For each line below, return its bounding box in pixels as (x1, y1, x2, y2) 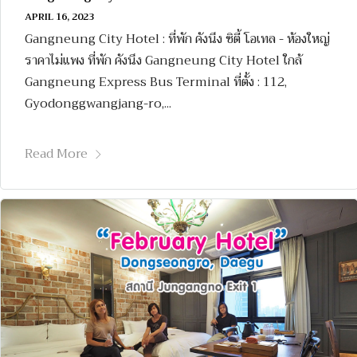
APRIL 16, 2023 (25, 8, 94, 25)
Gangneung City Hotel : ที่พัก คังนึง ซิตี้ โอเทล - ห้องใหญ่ (25, 27, 330, 50)
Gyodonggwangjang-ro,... (25, 92, 171, 115)
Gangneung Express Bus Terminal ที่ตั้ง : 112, (25, 70, 287, 93)
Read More (25, 142, 88, 165)
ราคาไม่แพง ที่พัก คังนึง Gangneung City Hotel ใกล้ (25, 49, 302, 72)
